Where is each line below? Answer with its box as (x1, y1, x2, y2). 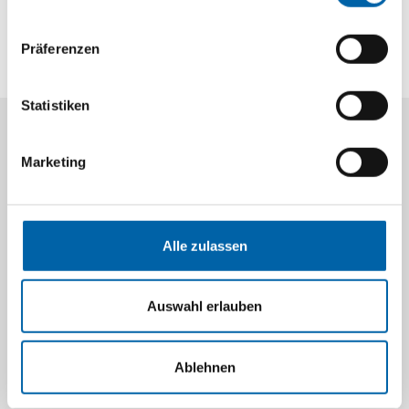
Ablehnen (173, 359, 236, 375)
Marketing (21, 153, 86, 170)
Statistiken (21, 97, 90, 113)
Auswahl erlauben (147, 298, 262, 314)
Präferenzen (21, 40, 100, 57)
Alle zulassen (162, 237, 247, 254)
